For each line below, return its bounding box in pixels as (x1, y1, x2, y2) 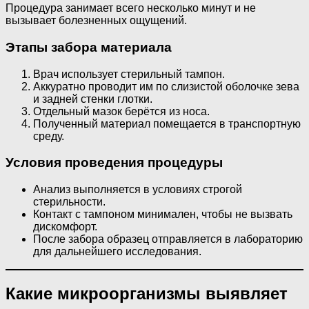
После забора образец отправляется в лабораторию (33, 233, 303, 246)
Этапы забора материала (6, 39, 172, 54)
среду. (33, 130, 64, 142)
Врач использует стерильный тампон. (33, 68, 225, 80)
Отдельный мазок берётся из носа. (33, 105, 210, 117)
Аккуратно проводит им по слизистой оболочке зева (33, 80, 299, 92)
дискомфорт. (33, 221, 97, 233)
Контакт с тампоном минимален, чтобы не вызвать (33, 208, 292, 221)
